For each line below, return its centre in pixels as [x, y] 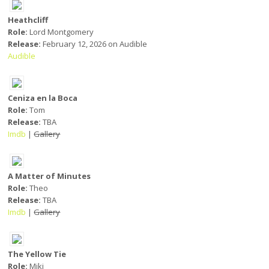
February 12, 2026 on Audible [94, 44]
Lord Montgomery [61, 32]
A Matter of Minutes [50, 176]
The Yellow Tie [37, 254]
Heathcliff [28, 20]
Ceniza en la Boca [43, 98]
